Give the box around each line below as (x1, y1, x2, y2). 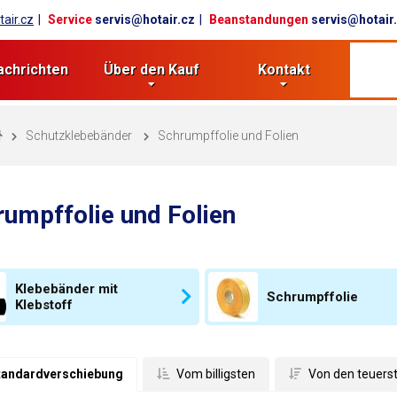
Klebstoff (14, 297, 73, 313)
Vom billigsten (173, 367, 255, 381)
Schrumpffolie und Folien (157, 128, 299, 143)
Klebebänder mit (14, 281, 118, 297)
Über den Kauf (103, 61, 199, 78)
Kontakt (257, 61, 310, 78)
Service (48, 12, 93, 27)
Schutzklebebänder (25, 128, 132, 143)
